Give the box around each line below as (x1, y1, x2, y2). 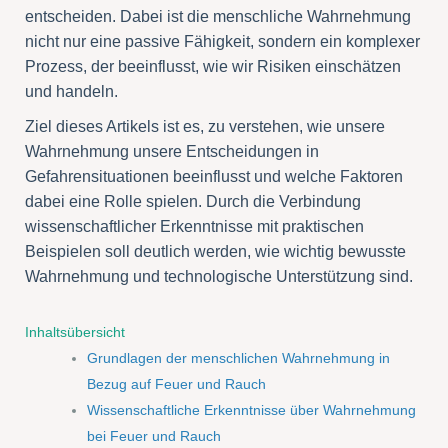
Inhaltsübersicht (25, 324, 126, 341)
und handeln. (25, 83, 119, 101)
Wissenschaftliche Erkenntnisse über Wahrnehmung (87, 402, 417, 419)
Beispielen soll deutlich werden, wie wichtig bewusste (25, 243, 407, 261)
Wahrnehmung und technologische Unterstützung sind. (25, 268, 414, 286)
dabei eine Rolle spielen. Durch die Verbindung (25, 193, 362, 211)
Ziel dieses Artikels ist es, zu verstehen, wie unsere (25, 118, 386, 136)
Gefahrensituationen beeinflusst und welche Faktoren (25, 168, 404, 186)
